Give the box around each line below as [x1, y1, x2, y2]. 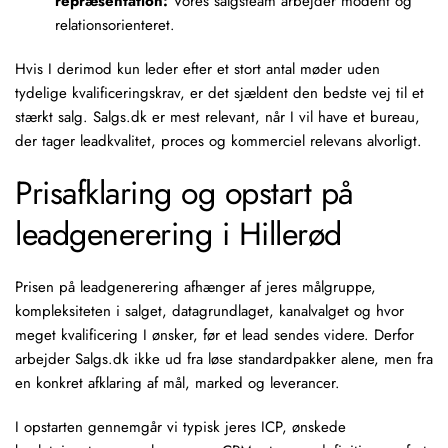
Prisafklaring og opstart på [15, 170, 354, 216]
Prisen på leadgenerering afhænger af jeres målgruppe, [15, 276, 376, 298]
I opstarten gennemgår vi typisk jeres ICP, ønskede [15, 416, 346, 438]
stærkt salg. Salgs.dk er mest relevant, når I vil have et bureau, [15, 106, 420, 128]
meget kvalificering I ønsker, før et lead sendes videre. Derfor [15, 324, 414, 346]
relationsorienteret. [55, 14, 175, 36]
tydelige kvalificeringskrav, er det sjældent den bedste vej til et [15, 82, 424, 104]
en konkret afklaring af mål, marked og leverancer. [15, 372, 340, 394]
